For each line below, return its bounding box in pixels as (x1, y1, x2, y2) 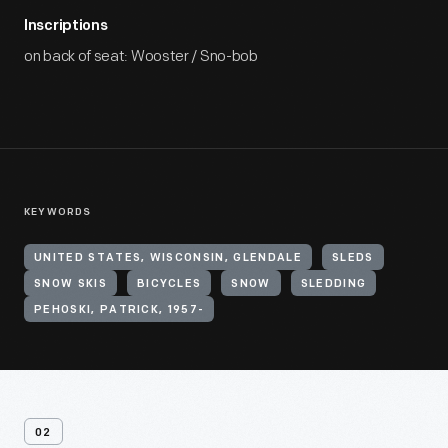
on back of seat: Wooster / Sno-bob (24, 47, 258, 66)
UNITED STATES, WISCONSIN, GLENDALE (34, 253, 302, 264)
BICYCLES (136, 279, 202, 290)
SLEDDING (300, 279, 367, 290)
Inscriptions (24, 19, 108, 34)
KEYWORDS (24, 207, 92, 218)
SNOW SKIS (34, 279, 107, 290)
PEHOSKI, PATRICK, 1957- (34, 305, 205, 316)
